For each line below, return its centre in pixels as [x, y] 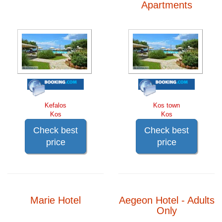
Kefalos [55, 105]
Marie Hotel [55, 200]
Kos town [166, 105]
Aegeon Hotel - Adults [166, 200]
